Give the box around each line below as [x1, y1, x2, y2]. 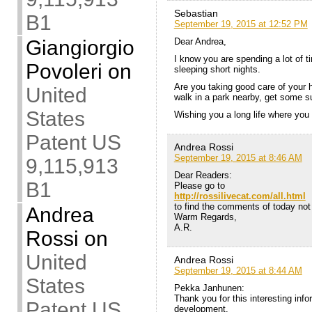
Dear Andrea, [173, 36, 226, 47]
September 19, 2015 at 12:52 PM [173, 19, 308, 30]
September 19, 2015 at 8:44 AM [173, 265, 302, 276]
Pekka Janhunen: [173, 283, 244, 294]
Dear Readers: [173, 170, 232, 181]
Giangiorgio [25, 36, 134, 59]
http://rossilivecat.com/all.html [173, 191, 306, 202]
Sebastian [173, 8, 218, 19]
